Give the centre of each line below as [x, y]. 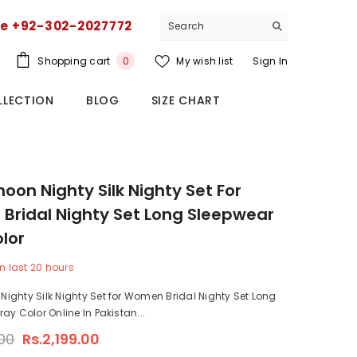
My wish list [205, 61]
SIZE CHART [186, 101]
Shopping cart [74, 61]
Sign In [270, 61]
